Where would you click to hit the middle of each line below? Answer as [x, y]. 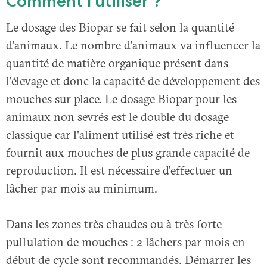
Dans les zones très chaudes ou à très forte [114, 223]
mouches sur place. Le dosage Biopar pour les [121, 98]
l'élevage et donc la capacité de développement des [133, 80]
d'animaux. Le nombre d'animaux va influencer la [133, 45]
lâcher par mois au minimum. [82, 188]
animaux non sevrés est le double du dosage [117, 116]
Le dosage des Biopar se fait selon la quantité [120, 27]
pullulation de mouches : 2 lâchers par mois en [125, 241]
